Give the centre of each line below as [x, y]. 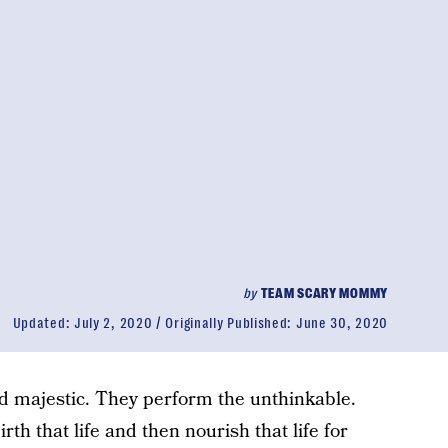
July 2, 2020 [113, 323]
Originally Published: [230, 323]
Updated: [43, 323]
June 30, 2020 [341, 323]
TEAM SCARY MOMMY [324, 293]
